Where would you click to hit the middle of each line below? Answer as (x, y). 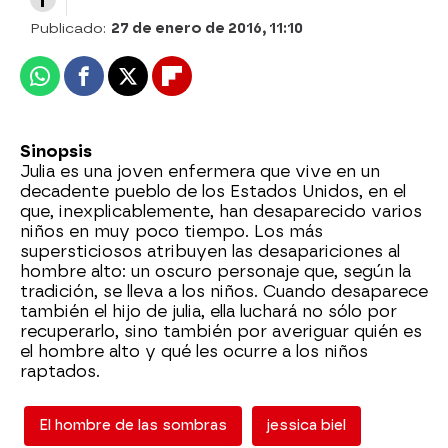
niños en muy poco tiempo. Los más (171, 231)
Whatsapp (79, 84)
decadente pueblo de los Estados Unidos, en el (213, 191)
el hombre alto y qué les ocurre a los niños (194, 351)
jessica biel (306, 425)
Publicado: (70, 28)
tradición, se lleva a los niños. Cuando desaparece (224, 291)
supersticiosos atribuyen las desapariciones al (210, 251)
